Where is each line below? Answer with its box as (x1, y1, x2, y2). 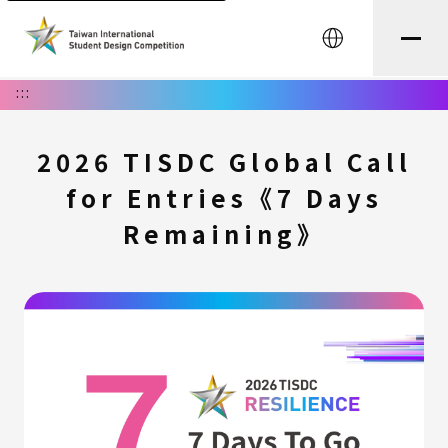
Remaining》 (122, 216, 326, 251)
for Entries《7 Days (65, 180, 383, 215)
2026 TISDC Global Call (36, 144, 412, 179)
